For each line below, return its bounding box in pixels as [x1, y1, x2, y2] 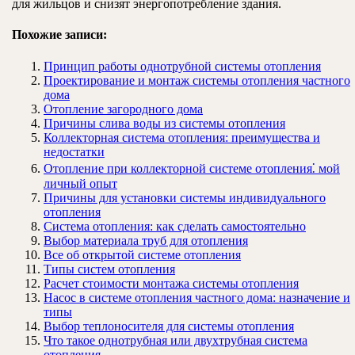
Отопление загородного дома [44, 101, 203, 116]
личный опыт [44, 176, 117, 190]
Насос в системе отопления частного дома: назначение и [44, 290, 350, 304]
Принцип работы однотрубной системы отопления [44, 59, 321, 73]
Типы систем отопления [44, 261, 175, 276]
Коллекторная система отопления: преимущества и [44, 130, 320, 144]
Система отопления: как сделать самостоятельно [44, 219, 306, 233]
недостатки [44, 144, 105, 158]
